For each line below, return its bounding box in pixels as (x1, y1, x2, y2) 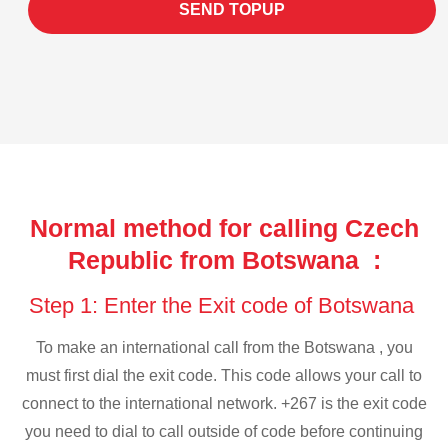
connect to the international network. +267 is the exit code (21, 395, 427, 413)
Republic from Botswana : (67, 245, 381, 274)
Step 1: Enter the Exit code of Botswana (28, 292, 420, 318)
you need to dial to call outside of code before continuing (25, 423, 423, 441)
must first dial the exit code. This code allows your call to (26, 367, 422, 385)
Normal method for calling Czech (29, 213, 419, 242)
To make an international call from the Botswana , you (35, 339, 413, 357)
